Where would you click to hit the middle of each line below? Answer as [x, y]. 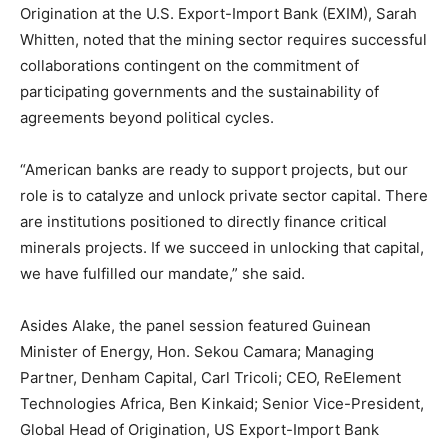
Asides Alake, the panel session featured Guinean [195, 325]
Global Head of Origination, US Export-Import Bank [199, 429]
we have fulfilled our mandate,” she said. [162, 273]
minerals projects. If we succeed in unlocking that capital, [222, 247]
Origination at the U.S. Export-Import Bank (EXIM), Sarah [218, 13]
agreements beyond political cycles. [147, 117]
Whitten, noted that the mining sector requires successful [223, 39]
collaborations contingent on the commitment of [189, 65]
